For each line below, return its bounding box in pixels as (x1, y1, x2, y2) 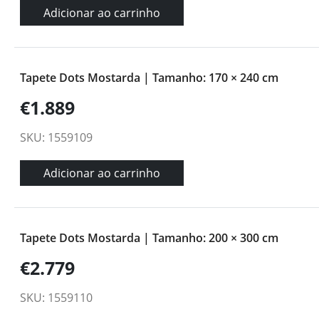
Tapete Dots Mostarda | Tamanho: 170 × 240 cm (20, 70, 278, 85)
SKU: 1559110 (20, 290, 93, 305)
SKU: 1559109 (20, 130, 93, 145)
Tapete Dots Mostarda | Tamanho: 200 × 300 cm (20, 230, 278, 246)
